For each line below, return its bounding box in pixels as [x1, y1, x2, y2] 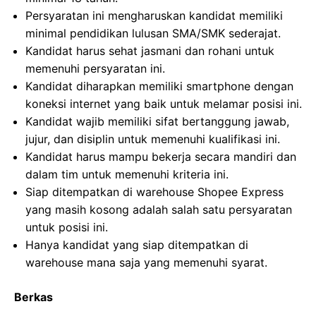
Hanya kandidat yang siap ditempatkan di [25, 238, 248, 252]
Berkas [14, 290, 53, 304]
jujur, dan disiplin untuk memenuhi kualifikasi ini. [25, 132, 280, 146]
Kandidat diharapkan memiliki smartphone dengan [25, 79, 293, 93]
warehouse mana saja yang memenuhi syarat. [25, 255, 267, 269]
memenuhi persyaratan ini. [25, 61, 165, 75]
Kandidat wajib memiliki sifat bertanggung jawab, [25, 114, 289, 128]
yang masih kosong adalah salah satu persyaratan [25, 202, 292, 217]
